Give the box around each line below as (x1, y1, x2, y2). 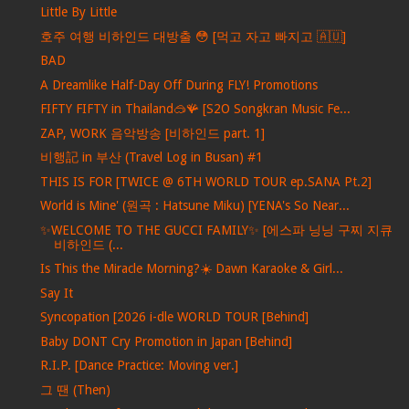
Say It (39, 285, 73, 300)
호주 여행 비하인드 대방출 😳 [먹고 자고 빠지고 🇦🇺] (39, 28, 346, 44)
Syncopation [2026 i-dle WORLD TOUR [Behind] (39, 309, 309, 325)
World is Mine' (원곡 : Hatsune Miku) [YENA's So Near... (39, 198, 350, 214)
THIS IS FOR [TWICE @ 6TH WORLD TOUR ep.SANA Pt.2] (39, 173, 372, 189)
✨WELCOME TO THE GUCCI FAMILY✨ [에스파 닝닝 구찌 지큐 (39, 222, 393, 237)
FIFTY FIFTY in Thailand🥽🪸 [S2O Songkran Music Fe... (39, 101, 351, 117)
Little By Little (39, 5, 117, 20)
